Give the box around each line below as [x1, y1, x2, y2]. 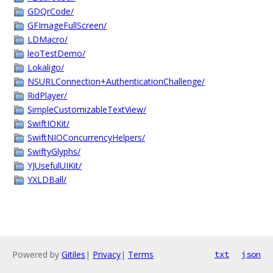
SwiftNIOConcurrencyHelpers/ [27, 132, 145, 143]
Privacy [93, 249, 121, 260]
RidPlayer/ [27, 90, 67, 101]
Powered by [12, 249, 62, 260]
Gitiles [62, 249, 85, 260]
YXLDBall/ [27, 174, 66, 185]
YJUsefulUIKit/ [27, 160, 82, 171]
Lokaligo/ [27, 62, 64, 73]
